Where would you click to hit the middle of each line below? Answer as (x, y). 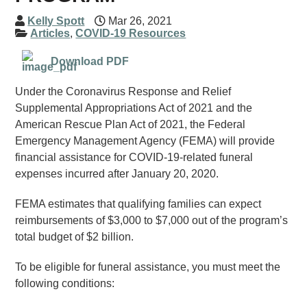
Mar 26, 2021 (139, 21)
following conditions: (65, 283)
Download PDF (90, 61)
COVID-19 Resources (131, 33)
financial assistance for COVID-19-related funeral (134, 157)
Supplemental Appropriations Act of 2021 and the (134, 108)
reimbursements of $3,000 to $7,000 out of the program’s (152, 220)
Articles (50, 33)
